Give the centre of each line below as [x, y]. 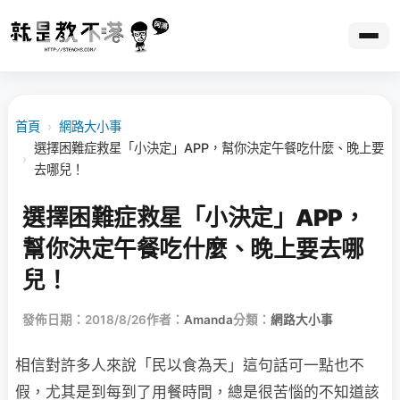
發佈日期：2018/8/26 [84, 320]
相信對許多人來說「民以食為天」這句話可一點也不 [190, 365]
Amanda [208, 320]
